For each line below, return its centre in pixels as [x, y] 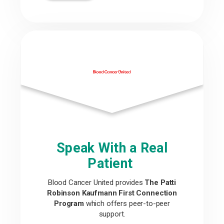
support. [112, 214]
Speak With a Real [112, 148]
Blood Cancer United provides [96, 182]
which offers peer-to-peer [127, 203]
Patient [112, 163]
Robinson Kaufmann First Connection [112, 193]
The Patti [160, 182]
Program [69, 203]
